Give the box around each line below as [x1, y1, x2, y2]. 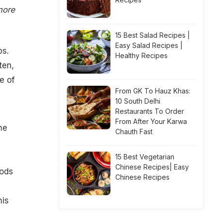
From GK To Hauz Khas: [115, 87, 190, 95]
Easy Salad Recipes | [115, 41, 183, 49]
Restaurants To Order [115, 107, 184, 115]
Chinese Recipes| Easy [115, 163, 189, 171]
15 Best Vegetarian [115, 153, 174, 161]
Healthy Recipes [115, 51, 168, 60]
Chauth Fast [115, 127, 153, 136]
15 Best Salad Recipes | [115, 31, 190, 39]
